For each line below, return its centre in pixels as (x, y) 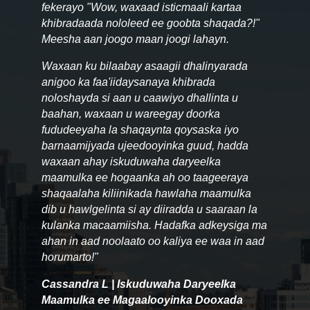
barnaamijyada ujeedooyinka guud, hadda (145, 145)
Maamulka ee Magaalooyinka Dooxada (142, 300)
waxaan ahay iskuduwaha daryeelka (131, 161)
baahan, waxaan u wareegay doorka (130, 113)
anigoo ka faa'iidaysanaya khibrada (128, 82)
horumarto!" (70, 257)
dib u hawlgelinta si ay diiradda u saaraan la (149, 209)
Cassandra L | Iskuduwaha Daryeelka (138, 284)
